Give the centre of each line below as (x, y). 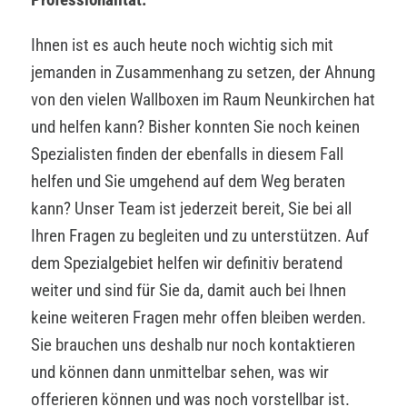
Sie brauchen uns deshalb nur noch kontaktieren (193, 344)
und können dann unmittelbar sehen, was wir (180, 372)
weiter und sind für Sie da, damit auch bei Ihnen (189, 290)
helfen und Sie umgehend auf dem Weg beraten (188, 181)
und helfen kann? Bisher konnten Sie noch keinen (195, 126)
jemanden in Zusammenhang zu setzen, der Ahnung (203, 72)
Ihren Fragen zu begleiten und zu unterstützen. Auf (200, 235)
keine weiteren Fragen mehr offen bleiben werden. (199, 317)
